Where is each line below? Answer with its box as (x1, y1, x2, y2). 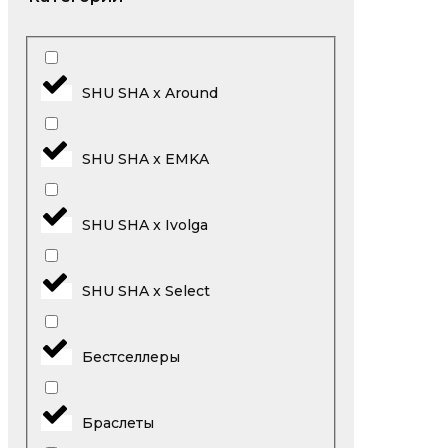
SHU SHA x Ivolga (81, 215, 208, 234)
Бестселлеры (81, 347, 180, 366)
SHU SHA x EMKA (81, 149, 209, 168)
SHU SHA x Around (81, 83, 218, 102)
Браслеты (81, 413, 154, 432)
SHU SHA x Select (81, 281, 210, 300)
